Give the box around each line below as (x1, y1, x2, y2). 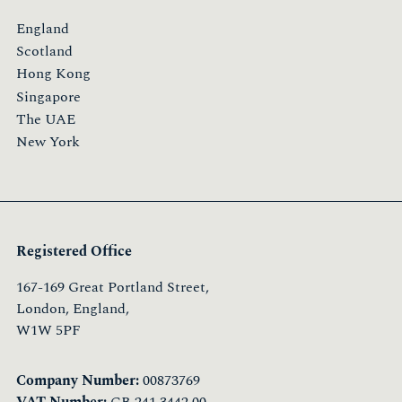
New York (16, 130, 80, 153)
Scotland (16, 40, 73, 63)
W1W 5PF (16, 319, 81, 342)
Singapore (16, 85, 81, 108)
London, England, (16, 298, 129, 320)
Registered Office (16, 240, 132, 263)
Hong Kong (16, 63, 91, 85)
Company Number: (16, 370, 139, 392)
